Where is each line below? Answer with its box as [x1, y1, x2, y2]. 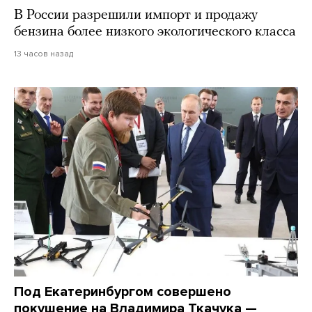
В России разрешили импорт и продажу [14, 8, 258, 22]
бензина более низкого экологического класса [14, 24, 296, 39]
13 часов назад [14, 48, 73, 58]
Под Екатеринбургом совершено [14, 283, 231, 300]
